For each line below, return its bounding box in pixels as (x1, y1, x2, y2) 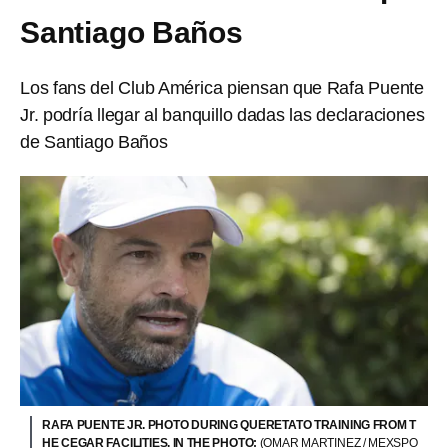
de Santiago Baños (20, 132, 168, 152)
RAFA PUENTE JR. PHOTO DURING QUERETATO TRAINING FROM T (42, 417, 416, 432)
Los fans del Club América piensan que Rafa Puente (20, 78, 424, 98)
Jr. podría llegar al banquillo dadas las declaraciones (20, 105, 425, 125)
